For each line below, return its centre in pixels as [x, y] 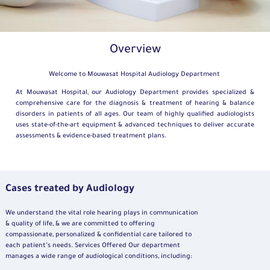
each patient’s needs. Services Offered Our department [93, 246]
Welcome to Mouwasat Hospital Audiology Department [134, 74]
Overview [135, 50]
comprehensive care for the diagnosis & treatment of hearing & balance [135, 103]
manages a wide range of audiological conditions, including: [99, 256]
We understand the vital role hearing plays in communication [102, 213]
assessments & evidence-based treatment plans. [91, 136]
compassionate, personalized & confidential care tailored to [99, 235]
